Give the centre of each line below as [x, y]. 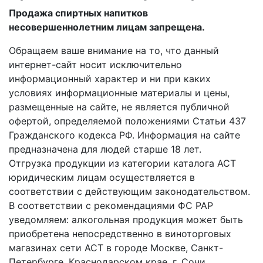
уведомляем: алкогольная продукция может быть [126, 219]
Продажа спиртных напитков [78, 13]
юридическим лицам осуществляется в [102, 177]
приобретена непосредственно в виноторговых [120, 233]
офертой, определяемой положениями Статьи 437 [127, 121]
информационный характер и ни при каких [110, 78]
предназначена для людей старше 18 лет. [105, 149]
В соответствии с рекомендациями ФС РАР [111, 205]
